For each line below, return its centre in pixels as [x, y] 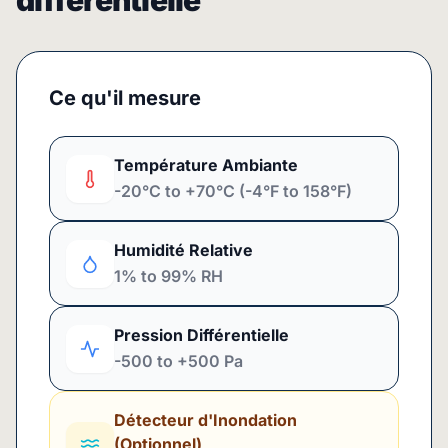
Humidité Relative [183, 250]
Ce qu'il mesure [125, 98]
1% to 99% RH [168, 276]
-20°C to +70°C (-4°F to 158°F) [233, 191]
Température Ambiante [206, 165]
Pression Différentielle [201, 335]
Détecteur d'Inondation [205, 420]
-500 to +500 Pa [178, 361]
